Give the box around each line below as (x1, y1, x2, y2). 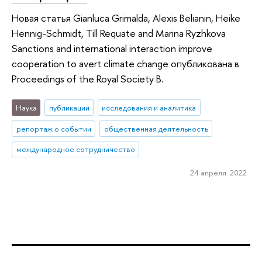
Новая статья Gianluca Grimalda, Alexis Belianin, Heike (12, 11, 240, 25)
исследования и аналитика (102, 102, 196, 113)
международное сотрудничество (16, 144, 135, 155)
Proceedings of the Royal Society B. (12, 72, 164, 86)
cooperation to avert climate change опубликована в (12, 57, 239, 71)
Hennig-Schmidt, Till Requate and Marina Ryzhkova (12, 26, 226, 40)
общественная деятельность (104, 123, 208, 134)
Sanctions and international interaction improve (12, 42, 212, 56)
